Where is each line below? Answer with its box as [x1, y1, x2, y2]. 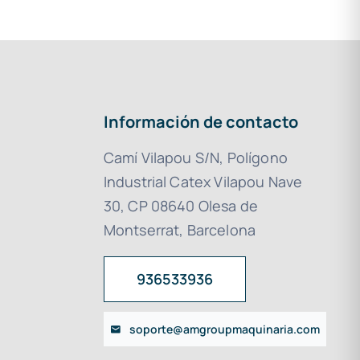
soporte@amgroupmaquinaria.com [129, 321, 320, 337]
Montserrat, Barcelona [103, 220, 256, 240]
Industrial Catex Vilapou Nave [103, 172, 303, 192]
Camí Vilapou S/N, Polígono [103, 148, 288, 168]
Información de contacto [103, 111, 298, 133]
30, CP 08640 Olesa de [103, 196, 259, 216]
